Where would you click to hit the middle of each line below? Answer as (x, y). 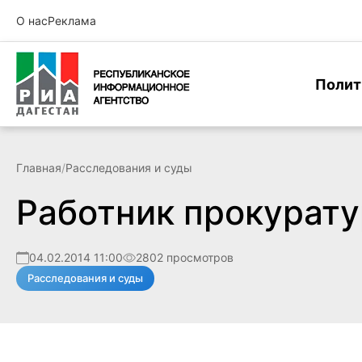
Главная (39, 168)
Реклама (72, 21)
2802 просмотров (185, 257)
